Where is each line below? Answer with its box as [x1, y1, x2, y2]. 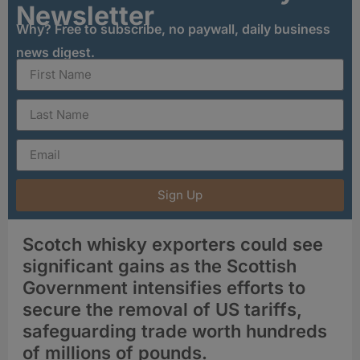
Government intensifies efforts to [22, 276, 305, 298]
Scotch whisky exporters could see [22, 233, 323, 255]
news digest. [16, 43, 95, 60]
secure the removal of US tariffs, [22, 298, 302, 320]
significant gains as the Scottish [22, 255, 297, 276]
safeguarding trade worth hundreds [22, 320, 327, 342]
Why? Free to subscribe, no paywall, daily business [16, 20, 330, 37]
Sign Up [157, 187, 202, 203]
